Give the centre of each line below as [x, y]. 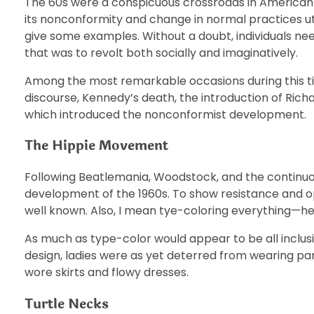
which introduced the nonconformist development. [165, 114]
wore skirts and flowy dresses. [107, 272]
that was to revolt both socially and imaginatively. [161, 53]
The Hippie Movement [96, 146]
